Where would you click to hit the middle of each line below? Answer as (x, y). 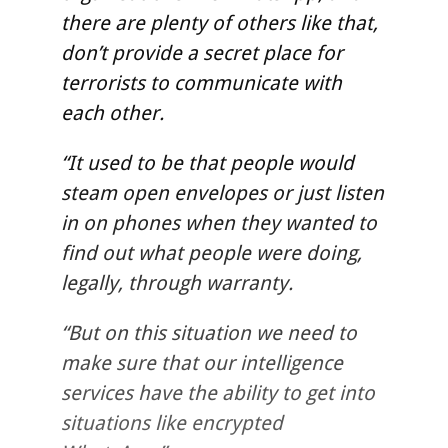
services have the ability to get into (217, 393)
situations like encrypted (171, 423)
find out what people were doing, (211, 253)
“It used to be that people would (207, 163)
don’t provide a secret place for (201, 53)
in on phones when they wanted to (218, 223)
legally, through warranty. (176, 283)
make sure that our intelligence (201, 363)
